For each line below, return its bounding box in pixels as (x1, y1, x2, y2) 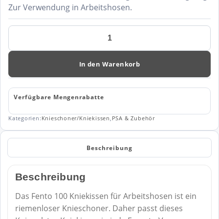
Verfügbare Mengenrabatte (14, 92, 104, 101)
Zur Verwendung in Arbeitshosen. (8, 2, 132, 13)
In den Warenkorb (79, 59, 140, 68)
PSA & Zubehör (111, 114, 155, 122)
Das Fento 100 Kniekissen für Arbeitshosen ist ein (15, 191, 197, 202)
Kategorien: (8, 114, 42, 122)
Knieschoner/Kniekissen (41, 114, 110, 122)
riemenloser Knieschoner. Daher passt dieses (15, 203, 183, 214)
